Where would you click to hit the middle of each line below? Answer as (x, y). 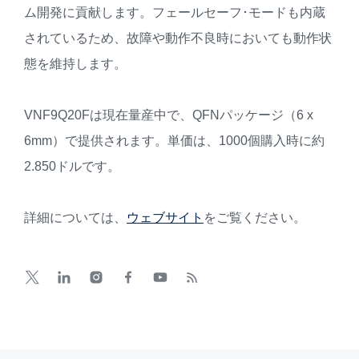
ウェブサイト (165, 218)
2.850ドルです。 (72, 167)
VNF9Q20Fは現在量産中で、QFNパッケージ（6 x (169, 115)
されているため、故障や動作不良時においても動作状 (178, 38)
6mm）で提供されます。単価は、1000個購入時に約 (174, 141)
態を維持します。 (75, 64)
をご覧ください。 (255, 218)
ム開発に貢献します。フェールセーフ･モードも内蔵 (175, 13)
